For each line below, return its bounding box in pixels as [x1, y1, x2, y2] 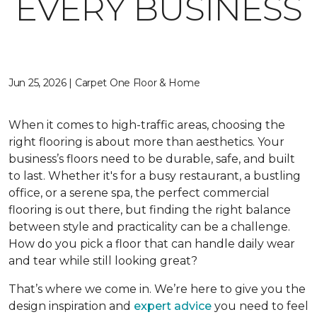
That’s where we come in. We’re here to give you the [8, 282, 306, 296]
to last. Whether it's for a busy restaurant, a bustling [8, 169, 301, 183]
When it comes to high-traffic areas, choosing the [8, 118, 285, 132]
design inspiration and [8, 299, 134, 313]
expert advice [134, 299, 212, 313]
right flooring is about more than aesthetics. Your [8, 135, 284, 149]
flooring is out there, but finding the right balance [8, 203, 291, 217]
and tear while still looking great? [8, 254, 197, 267]
